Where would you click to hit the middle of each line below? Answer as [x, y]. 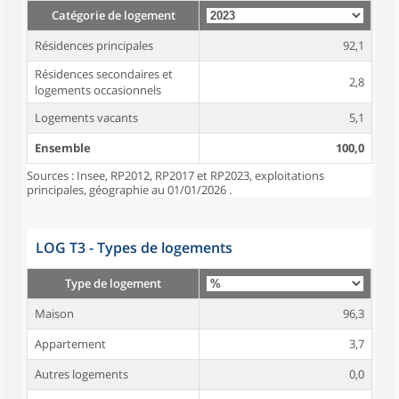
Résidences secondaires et [104, 74]
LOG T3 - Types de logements [134, 248]
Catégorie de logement [113, 15]
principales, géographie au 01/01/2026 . [129, 190]
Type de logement [113, 283]
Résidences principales [94, 45]
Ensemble [63, 148]
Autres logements [81, 374]
